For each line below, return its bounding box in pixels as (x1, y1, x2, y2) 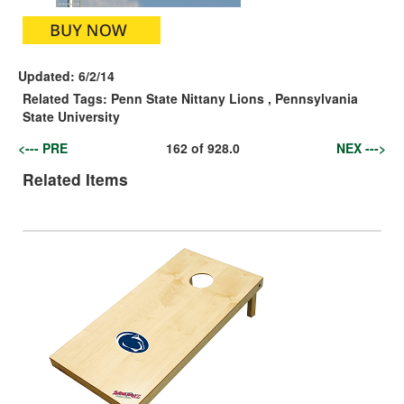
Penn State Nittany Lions (111, 88, 264, 107)
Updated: (18, 66, 75, 85)
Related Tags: (23, 88, 111, 107)
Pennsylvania (275, 88, 358, 107)
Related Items (23, 167, 128, 190)
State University (23, 106, 120, 125)
